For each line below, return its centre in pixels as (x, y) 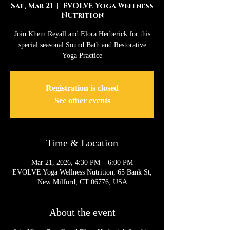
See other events (82, 100)
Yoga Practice (82, 55)
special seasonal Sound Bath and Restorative (82, 45)
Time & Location (82, 142)
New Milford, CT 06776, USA (82, 182)
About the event (82, 212)
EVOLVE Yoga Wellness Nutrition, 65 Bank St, (82, 172)
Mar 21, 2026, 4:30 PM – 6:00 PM (82, 162)
